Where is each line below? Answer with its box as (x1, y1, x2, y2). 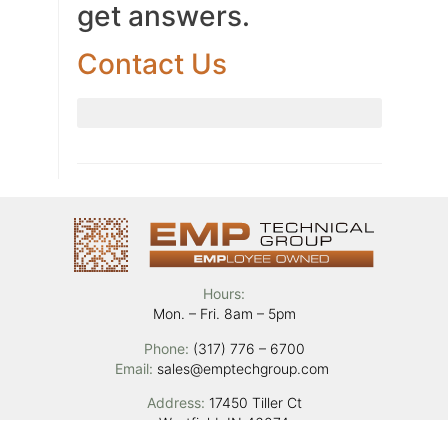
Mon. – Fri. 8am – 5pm (152, 305, 296, 323)
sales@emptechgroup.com (157, 359, 333, 377)
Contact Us (76, 46, 227, 81)
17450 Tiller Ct (204, 393, 302, 411)
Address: (146, 393, 205, 411)
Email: (115, 359, 157, 377)
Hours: (203, 285, 245, 303)
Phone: (143, 339, 193, 357)
